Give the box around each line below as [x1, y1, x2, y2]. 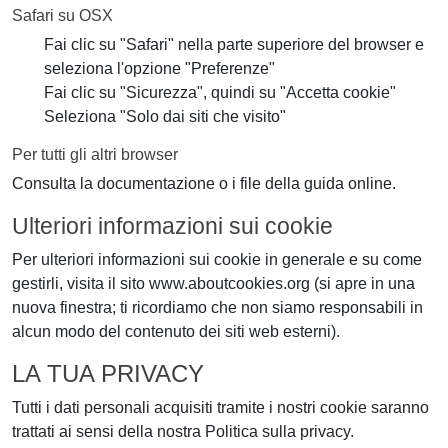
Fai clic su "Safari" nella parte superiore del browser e [44, 36, 424, 53]
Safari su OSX [12, 7, 113, 24]
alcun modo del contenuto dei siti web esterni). [12, 323, 340, 340]
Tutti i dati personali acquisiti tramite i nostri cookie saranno [12, 399, 429, 416]
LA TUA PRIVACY [12, 360, 204, 387]
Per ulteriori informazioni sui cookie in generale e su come [12, 251, 422, 268]
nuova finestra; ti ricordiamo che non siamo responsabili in [12, 299, 423, 316]
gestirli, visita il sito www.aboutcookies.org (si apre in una [12, 275, 415, 292]
